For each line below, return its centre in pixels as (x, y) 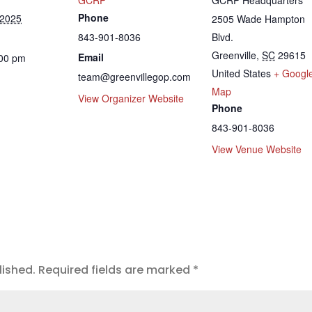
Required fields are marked (116, 270)
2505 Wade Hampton (258, 18)
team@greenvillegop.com (134, 76)
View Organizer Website (131, 98)
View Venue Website (257, 149)
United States (241, 73)
